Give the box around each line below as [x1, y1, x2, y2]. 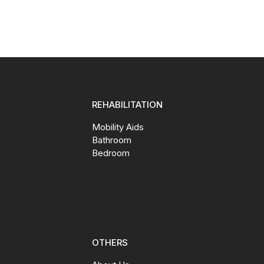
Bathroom [91, 134, 131, 146]
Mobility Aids [91, 121, 144, 133]
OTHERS [91, 237, 128, 249]
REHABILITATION [91, 99, 163, 111]
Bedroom [91, 147, 130, 159]
